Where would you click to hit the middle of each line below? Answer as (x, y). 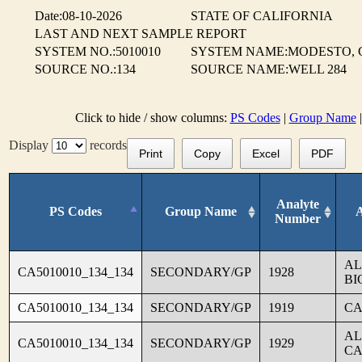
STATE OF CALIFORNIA (262, 16)
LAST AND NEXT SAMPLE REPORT (141, 34)
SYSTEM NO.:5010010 (98, 51)
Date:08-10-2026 (78, 16)
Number (298, 218)
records (107, 145)
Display (30, 145)
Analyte (298, 204)
